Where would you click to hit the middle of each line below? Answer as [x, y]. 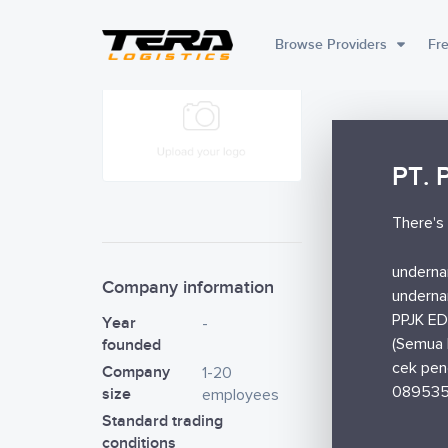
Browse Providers [330, 44]
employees [240, 395]
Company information [188, 287]
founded [131, 345]
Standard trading [162, 421]
